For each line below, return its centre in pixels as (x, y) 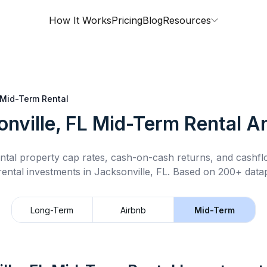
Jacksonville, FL (131, 172)
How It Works (80, 20)
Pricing (127, 20)
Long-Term (52, 210)
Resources (187, 20)
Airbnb (133, 210)
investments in (59, 172)
